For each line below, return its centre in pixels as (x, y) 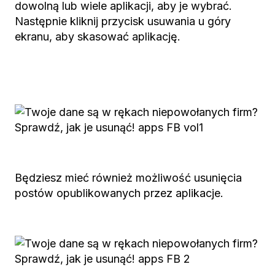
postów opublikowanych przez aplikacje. (119, 193)
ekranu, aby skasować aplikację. (98, 37)
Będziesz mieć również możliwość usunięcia (128, 178)
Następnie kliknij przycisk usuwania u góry (123, 21)
